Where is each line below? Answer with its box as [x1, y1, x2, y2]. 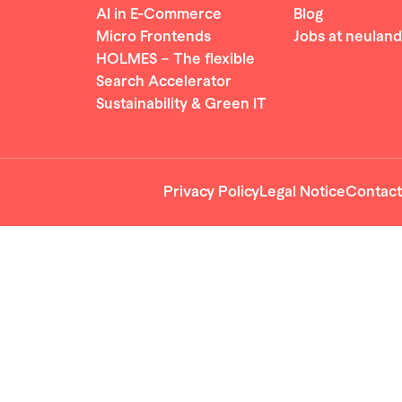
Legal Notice [259, 183, 345, 201]
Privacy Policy [163, 183, 259, 201]
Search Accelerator [96, 73, 232, 91]
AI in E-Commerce [96, 5, 222, 23]
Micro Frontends [96, 28, 211, 46]
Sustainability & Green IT [96, 95, 267, 113]
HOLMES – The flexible [96, 50, 255, 68]
